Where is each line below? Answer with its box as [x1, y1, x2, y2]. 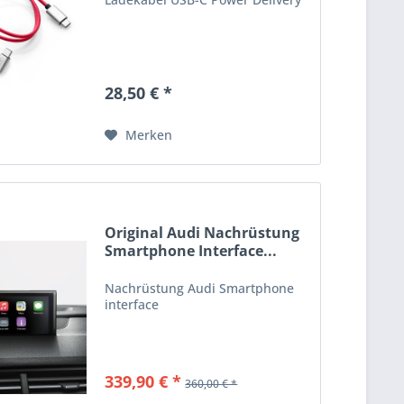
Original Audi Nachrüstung [105, 222, 300, 243]
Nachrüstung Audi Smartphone [105, 279, 295, 297]
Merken [125, 126, 173, 144]
